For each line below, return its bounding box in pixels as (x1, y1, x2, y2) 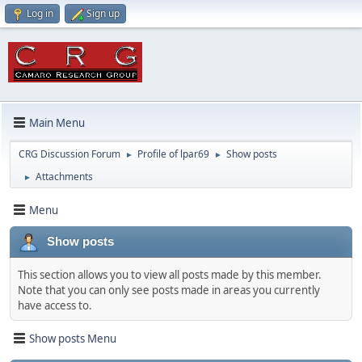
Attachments (36, 170, 93, 183)
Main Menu (29, 115, 85, 130)
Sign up (86, 6, 120, 20)
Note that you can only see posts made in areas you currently (18, 283, 320, 297)
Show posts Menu (29, 330, 116, 346)
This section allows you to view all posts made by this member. (18, 267, 322, 282)
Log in (27, 6, 53, 20)
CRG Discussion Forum (19, 147, 120, 161)
